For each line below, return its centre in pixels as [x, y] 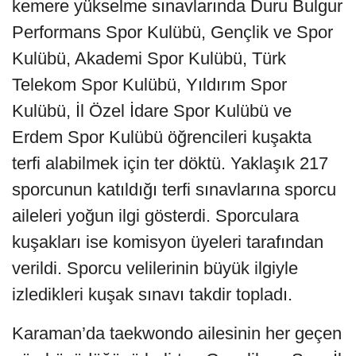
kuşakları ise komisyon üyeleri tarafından [168, 242]
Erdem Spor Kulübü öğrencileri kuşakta [162, 137]
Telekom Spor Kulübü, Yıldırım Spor [149, 84]
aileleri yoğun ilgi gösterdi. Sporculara [155, 215]
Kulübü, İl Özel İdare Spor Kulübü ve [152, 110]
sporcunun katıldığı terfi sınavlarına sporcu [174, 189]
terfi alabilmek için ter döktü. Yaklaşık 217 [170, 163]
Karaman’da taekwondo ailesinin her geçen [177, 333]
